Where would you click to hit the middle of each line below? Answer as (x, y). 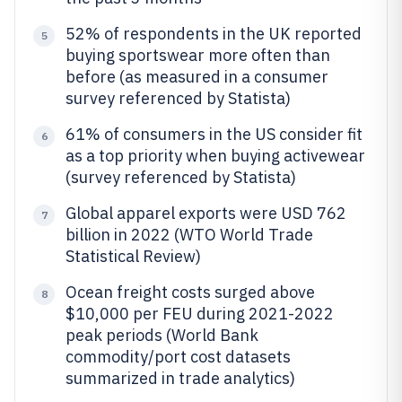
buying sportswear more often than (198, 55)
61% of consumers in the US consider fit (214, 134)
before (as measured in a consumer (197, 77)
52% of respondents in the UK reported (214, 34)
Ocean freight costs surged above (190, 292)
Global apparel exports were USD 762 (206, 213)
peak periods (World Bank (162, 335)
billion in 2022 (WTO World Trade (189, 235)
